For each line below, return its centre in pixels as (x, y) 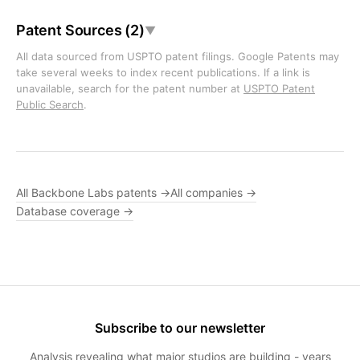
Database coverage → (75, 211)
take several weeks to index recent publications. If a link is (163, 72)
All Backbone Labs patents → (93, 192)
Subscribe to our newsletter (180, 328)
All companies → (213, 192)
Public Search (50, 104)
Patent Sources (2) (80, 30)
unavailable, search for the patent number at (130, 88)
